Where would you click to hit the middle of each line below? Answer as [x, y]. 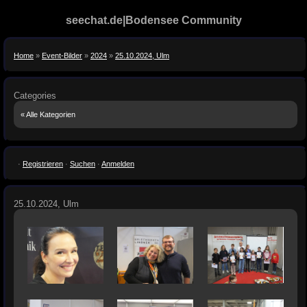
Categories [35, 96]
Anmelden [118, 163]
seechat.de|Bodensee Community [153, 20]
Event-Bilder [62, 55]
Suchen [83, 163]
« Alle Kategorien [48, 115]
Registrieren [43, 163]
